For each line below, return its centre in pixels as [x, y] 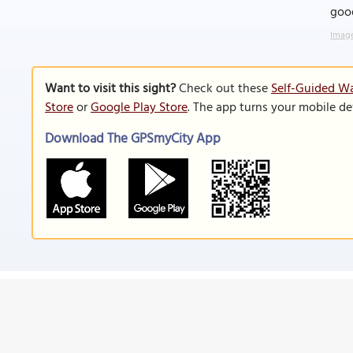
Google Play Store [139, 108]
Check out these [223, 89]
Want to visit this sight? [110, 89]
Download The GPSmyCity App [133, 139]
